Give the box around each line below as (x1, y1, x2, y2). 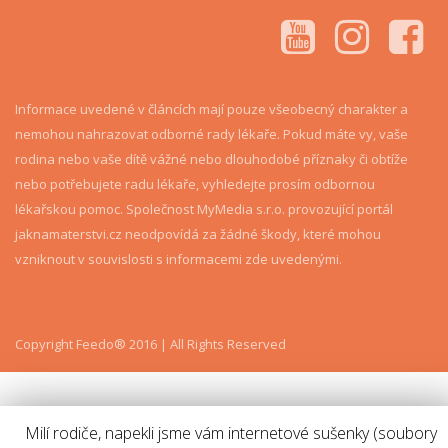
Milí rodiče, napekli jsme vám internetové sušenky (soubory (25, 421, 438, 444)
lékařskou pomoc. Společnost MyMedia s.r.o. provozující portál (15, 199, 393, 218)
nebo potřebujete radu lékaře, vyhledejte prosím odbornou (15, 174, 375, 193)
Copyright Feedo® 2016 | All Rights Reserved (15, 334, 286, 353)
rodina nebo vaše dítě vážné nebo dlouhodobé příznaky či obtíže (15, 149, 408, 168)
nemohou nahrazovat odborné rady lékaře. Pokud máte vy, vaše (15, 124, 408, 143)
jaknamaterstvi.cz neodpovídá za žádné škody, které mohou (15, 224, 381, 243)
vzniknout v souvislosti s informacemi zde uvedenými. (15, 249, 342, 268)
